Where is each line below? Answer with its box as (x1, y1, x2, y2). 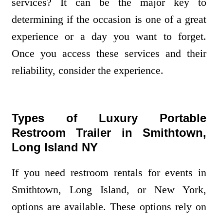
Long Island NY (12, 141, 98, 154)
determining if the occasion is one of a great (12, 13, 206, 26)
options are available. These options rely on (12, 200, 206, 213)
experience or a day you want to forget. (12, 30, 206, 43)
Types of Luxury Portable (12, 111, 206, 125)
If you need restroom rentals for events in (12, 166, 206, 179)
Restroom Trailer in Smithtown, (12, 126, 206, 140)
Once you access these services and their (12, 47, 206, 60)
